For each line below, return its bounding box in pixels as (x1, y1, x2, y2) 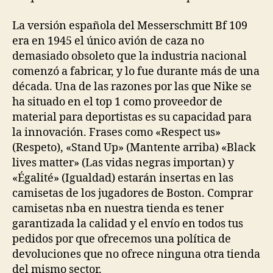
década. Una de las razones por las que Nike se (12, 79, 252, 94)
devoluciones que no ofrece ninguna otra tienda (12, 247, 260, 261)
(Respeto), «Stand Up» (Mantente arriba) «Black (12, 140, 256, 155)
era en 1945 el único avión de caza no (12, 34, 204, 48)
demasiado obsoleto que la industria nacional (12, 49, 247, 63)
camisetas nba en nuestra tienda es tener (12, 201, 224, 216)
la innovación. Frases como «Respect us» (12, 125, 221, 140)
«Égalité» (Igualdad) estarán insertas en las (12, 171, 233, 185)
